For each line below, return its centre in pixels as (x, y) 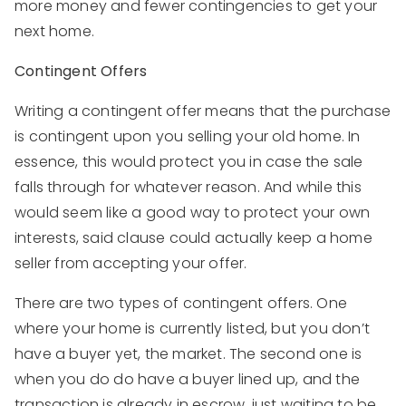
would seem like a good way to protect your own (193, 212)
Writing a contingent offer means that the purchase (203, 111)
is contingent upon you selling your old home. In (188, 136)
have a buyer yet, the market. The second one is (188, 353)
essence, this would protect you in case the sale (189, 161)
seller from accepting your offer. (131, 263)
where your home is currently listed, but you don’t (193, 328)
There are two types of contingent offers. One (181, 303)
